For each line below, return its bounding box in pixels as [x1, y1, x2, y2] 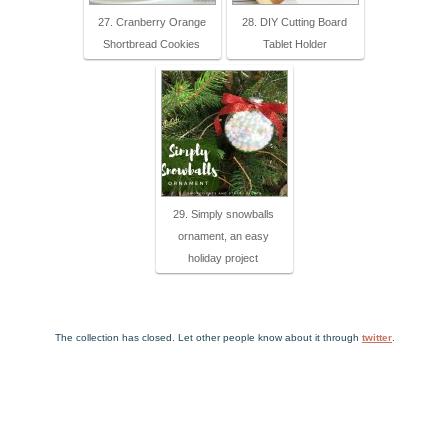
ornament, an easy [177, 230, 269, 243]
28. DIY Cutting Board [242, 16, 347, 29]
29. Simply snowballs [172, 208, 274, 221]
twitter [362, 332, 392, 344]
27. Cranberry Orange [97, 16, 206, 29]
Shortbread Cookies [103, 38, 200, 51]
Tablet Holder [262, 38, 327, 51]
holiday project [188, 252, 258, 265]
